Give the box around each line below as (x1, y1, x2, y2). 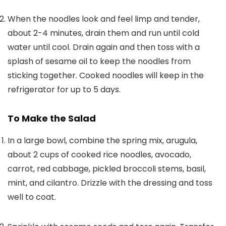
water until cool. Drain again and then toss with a (8, 41, 200, 53)
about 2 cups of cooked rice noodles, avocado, (8, 149, 191, 161)
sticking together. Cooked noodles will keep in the (8, 70, 204, 82)
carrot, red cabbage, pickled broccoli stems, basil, (8, 163, 206, 175)
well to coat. (8, 191, 56, 203)
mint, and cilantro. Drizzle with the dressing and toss (8, 177, 212, 189)
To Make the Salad (8, 112, 96, 125)
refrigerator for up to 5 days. (8, 84, 121, 96)
